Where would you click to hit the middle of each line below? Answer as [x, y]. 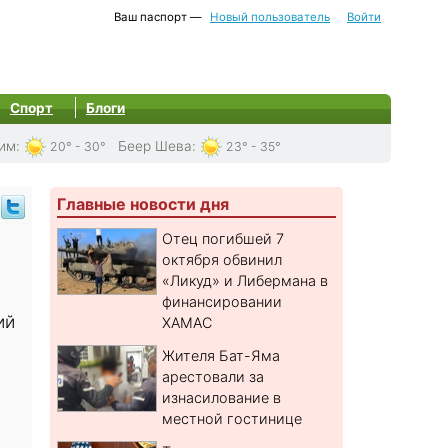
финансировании [222, 302]
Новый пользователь [270, 17]
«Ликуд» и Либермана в [245, 281]
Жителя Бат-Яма [221, 356]
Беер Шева [155, 146]
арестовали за [213, 377]
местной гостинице [232, 419]
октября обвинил [222, 260]
